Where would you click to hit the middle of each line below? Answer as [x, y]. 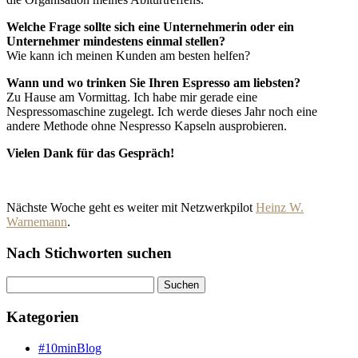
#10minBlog [70, 348]
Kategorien [43, 316]
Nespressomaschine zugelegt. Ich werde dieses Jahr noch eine [162, 111]
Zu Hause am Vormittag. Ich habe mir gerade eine [132, 97]
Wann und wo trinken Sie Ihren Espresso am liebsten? [153, 82]
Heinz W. [280, 207]
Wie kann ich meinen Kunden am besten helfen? [128, 55]
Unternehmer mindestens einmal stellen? [116, 41]
